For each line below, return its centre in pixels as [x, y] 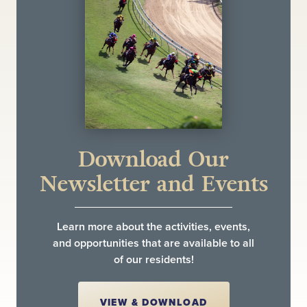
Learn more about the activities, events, [153, 227]
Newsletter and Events [153, 184]
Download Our [153, 159]
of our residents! [153, 260]
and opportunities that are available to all [153, 244]
